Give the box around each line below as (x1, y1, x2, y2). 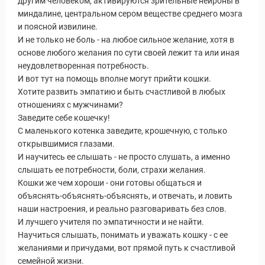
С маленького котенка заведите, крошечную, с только (18, 126, 227, 135)
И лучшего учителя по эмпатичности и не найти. (18, 217, 204, 227)
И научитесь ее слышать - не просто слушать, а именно (18, 152, 230, 161)
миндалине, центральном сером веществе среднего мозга (18, 9, 243, 18)
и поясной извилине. (18, 22, 98, 31)
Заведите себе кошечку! (18, 113, 110, 122)
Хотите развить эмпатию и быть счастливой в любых (18, 87, 225, 96)
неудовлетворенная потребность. (18, 61, 149, 70)
